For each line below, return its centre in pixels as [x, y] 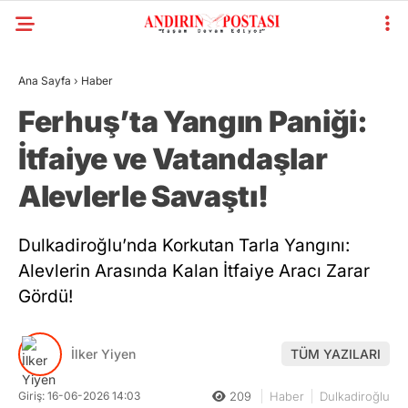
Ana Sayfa [45, 81]
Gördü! [46, 296]
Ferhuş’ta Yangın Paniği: [193, 122]
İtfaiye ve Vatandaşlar [173, 159]
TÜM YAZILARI [336, 354]
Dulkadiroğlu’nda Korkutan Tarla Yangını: [184, 245]
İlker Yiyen [103, 354]
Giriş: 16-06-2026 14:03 [79, 395]
